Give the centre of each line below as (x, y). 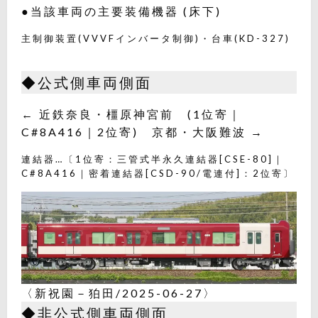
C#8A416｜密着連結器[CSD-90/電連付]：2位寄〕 (158, 174)
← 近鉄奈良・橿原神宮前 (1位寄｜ (132, 114)
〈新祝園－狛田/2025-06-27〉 (119, 292)
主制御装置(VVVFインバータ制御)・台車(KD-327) (156, 39)
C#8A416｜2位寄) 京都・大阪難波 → (143, 132)
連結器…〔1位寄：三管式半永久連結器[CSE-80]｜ (153, 159)
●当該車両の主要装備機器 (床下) (121, 11)
